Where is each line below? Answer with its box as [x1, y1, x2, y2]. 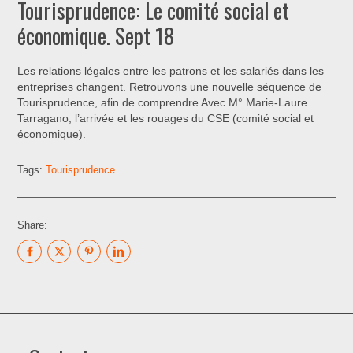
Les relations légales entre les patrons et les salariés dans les [17, 65, 325, 77]
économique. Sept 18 [17, 19, 175, 51]
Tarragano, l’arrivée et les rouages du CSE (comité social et [17, 112, 314, 124]
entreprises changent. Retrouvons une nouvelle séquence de [17, 80, 322, 93]
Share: [17, 218, 48, 231]
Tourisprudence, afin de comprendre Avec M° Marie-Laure [17, 96, 308, 109]
